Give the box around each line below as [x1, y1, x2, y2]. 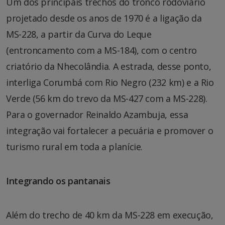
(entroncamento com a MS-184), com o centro [6, 44, 197, 56]
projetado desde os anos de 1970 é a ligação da [6, 12, 202, 24]
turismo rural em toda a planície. [6, 140, 143, 153]
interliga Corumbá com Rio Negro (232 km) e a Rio [6, 76, 214, 88]
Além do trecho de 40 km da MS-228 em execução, [6, 208, 213, 221]
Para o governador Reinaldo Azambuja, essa [6, 108, 188, 121]
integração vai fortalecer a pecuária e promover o [6, 124, 213, 137]
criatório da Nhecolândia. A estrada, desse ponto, [6, 60, 211, 72]
